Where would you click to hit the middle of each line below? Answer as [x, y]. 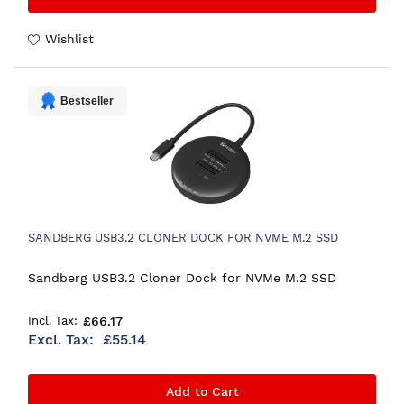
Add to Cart [202, 391]
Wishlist [69, 38]
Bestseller [87, 101]
